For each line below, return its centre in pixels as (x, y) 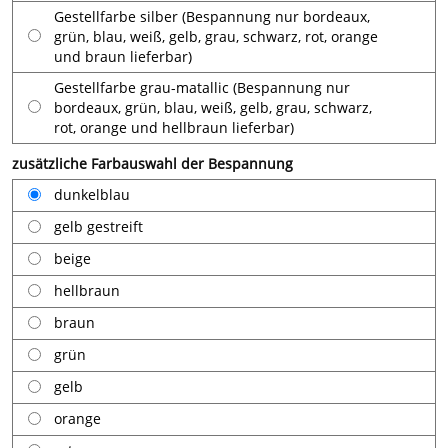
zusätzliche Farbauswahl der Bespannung (152, 163)
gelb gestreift (98, 226)
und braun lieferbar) (123, 56)
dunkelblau (92, 194)
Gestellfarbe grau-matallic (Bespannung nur (202, 87)
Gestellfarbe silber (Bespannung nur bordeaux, (212, 16)
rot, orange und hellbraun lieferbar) (174, 127)
